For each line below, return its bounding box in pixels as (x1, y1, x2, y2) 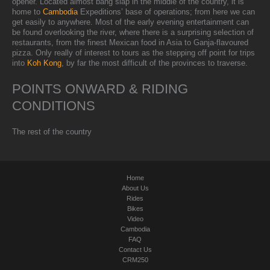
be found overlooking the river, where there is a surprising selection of (12, 28, 254, 37)
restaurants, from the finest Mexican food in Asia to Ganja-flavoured (12, 38, 248, 48)
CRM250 (122, 256, 148, 263)
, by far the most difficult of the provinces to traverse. (61, 58, 248, 68)
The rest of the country (12, 127, 94, 136)
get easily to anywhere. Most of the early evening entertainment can (12, 17, 249, 27)
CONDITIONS (12, 98, 95, 113)
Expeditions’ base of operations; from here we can (78, 7, 255, 17)
